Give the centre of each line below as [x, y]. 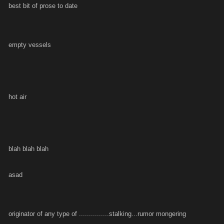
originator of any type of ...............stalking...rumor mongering [97, 214]
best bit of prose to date [43, 6]
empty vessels [30, 45]
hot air [17, 97]
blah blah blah [28, 149]
